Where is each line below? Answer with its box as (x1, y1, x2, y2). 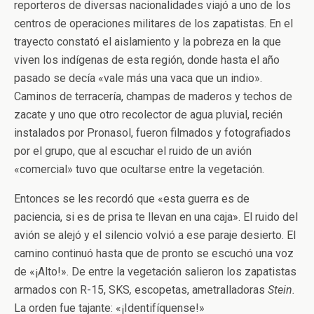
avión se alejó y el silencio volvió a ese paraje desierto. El (14, 228, 296, 242)
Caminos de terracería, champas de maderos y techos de (14, 90, 292, 103)
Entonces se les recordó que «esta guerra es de (14, 192, 250, 205)
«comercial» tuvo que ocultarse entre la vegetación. (14, 163, 264, 176)
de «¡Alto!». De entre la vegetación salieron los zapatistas (14, 265, 296, 278)
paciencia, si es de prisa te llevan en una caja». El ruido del (14, 210, 298, 224)
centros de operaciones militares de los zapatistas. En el (14, 17, 293, 30)
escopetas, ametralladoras (135, 283, 268, 296)
